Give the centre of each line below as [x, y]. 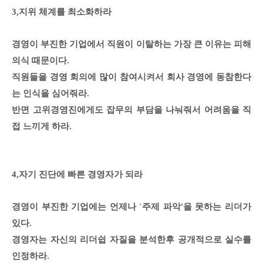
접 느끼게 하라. [43, 127]
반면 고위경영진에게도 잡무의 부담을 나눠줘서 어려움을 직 [131, 110]
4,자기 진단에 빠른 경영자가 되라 [77, 175]
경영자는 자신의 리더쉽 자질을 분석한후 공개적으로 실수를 [131, 240]
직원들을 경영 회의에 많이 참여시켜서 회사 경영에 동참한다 [131, 77]
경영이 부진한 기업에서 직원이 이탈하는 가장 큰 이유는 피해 [131, 44]
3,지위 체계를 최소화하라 [62, 12]
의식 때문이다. [41, 61]
